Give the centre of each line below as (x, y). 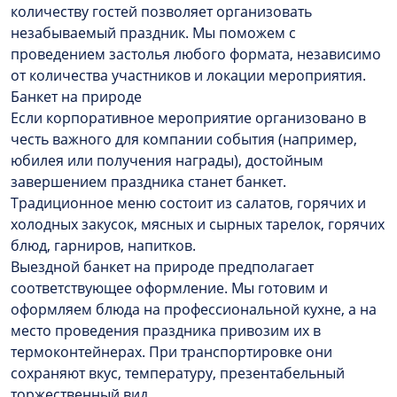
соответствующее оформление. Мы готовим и (169, 288)
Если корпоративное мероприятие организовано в (188, 117)
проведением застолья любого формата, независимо (196, 54)
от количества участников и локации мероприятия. (188, 75)
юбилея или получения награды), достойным (167, 160)
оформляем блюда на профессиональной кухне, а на (194, 309)
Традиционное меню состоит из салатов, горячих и (188, 202)
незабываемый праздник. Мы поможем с (153, 32)
